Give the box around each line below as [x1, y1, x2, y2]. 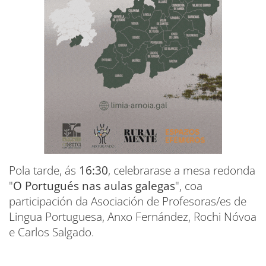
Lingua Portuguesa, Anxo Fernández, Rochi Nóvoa [9, 208, 256, 224]
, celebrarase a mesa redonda [108, 162, 255, 178]
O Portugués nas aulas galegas [13, 178, 175, 194]
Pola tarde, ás [9, 162, 79, 178]
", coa [175, 178, 202, 194]
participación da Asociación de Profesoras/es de [9, 193, 246, 209]
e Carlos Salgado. [9, 224, 94, 240]
